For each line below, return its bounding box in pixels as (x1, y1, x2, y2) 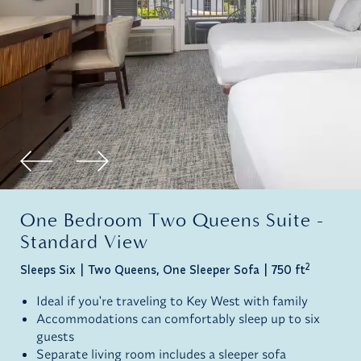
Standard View (20, 230, 148, 255)
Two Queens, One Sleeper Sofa (88, 262, 259, 278)
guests (36, 328, 74, 345)
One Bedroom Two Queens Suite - (20, 209, 324, 233)
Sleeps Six (20, 262, 76, 278)
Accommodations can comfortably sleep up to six (36, 310, 320, 327)
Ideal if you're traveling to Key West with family (36, 293, 308, 309)
